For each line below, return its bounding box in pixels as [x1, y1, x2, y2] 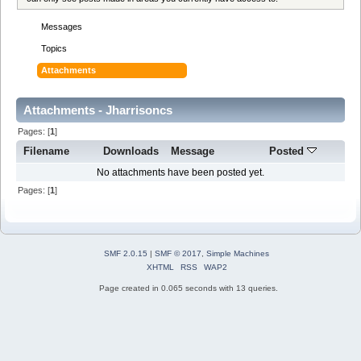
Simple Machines [206, 248, 269, 258]
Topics [41, 43, 68, 53]
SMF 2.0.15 [104, 248, 147, 258]
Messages [41, 21, 83, 31]
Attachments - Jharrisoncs [23, 102, 172, 117]
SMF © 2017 [155, 248, 201, 258]
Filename [23, 145, 70, 158]
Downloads [103, 145, 159, 158]
